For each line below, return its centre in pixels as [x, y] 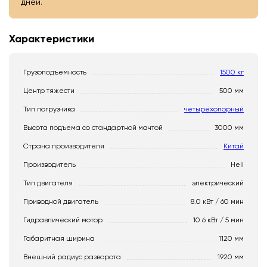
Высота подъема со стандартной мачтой [93, 128]
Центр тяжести [49, 91]
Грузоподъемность [55, 72]
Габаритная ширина [59, 238]
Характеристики [52, 39]
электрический [218, 183]
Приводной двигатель [61, 201]
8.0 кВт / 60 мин [217, 201]
